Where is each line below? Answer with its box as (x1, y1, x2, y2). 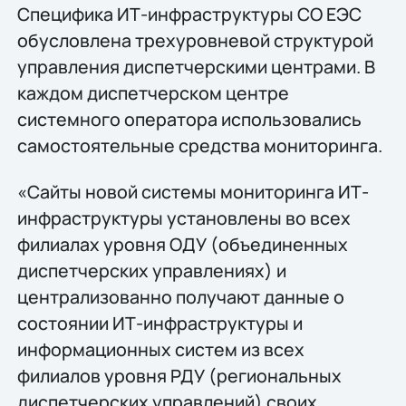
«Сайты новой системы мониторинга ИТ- (16, 179, 369, 205)
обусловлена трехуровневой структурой (16, 27, 373, 53)
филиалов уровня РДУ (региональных (16, 363, 342, 389)
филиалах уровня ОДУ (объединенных (16, 232, 348, 257)
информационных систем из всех (16, 337, 304, 362)
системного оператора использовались (16, 106, 362, 131)
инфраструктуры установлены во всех (16, 206, 351, 231)
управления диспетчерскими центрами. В (16, 53, 375, 79)
